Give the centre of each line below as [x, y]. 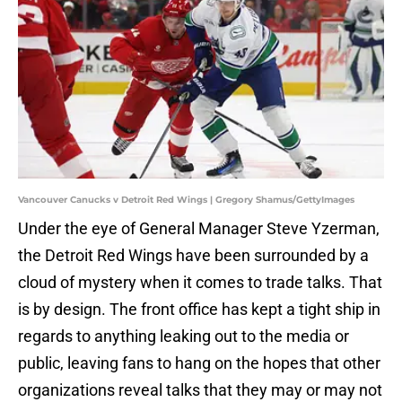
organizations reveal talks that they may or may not [200, 390]
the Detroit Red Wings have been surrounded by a [193, 256]
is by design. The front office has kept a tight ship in [199, 310]
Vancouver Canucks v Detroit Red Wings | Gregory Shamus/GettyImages [186, 200]
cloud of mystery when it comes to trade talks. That [200, 283]
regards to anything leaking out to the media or [184, 336]
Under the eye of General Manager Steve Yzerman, [199, 229]
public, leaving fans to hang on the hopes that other [199, 363]
